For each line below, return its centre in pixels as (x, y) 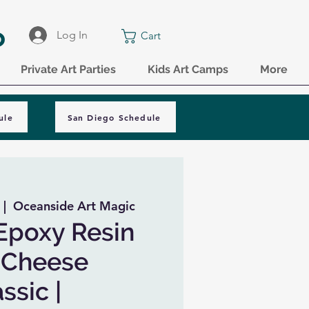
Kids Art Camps (188, 69)
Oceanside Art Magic (74, 206)
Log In (72, 35)
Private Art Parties (68, 69)
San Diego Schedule (114, 117)
